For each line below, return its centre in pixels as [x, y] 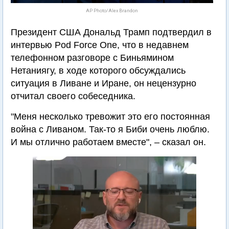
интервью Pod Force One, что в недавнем [100, 45]
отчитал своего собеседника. [73, 96]
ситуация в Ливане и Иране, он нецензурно [104, 83]
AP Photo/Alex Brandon [112, 11]
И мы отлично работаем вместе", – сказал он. [108, 142]
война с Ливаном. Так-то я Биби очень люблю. [110, 129]
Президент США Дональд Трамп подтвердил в [111, 32]
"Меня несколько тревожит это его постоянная [110, 117]
